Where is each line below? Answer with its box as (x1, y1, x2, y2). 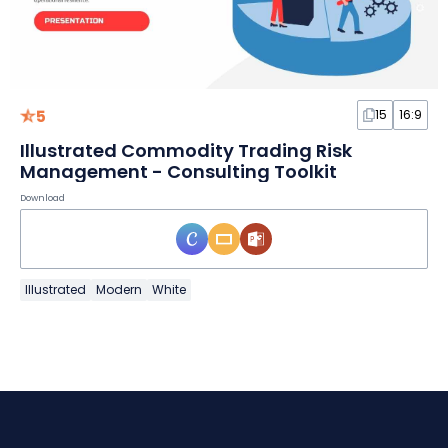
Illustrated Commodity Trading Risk (20, 138, 352, 164)
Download (20, 192, 65, 205)
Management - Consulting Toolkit (20, 159, 337, 185)
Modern (96, 281, 142, 299)
